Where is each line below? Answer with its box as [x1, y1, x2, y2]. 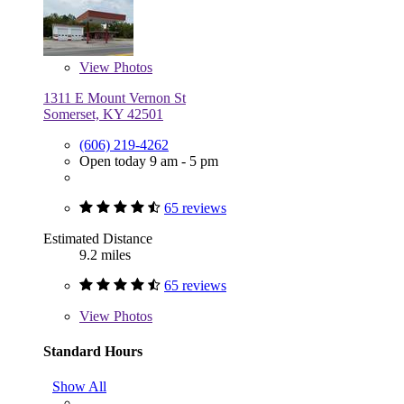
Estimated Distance [43, 230, 152, 246]
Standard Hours [43, 343, 142, 359]
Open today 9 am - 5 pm [79, 152, 218, 169]
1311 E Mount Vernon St [43, 89, 186, 106]
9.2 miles [79, 246, 131, 262]
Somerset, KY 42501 [43, 106, 163, 122]
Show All [52, 379, 106, 395]
